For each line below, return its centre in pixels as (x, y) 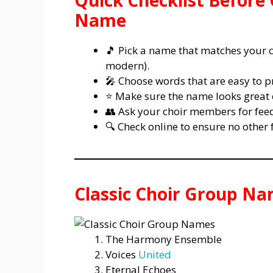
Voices (122, 255)
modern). (127, 66)
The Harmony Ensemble (164, 239)
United (155, 255)
